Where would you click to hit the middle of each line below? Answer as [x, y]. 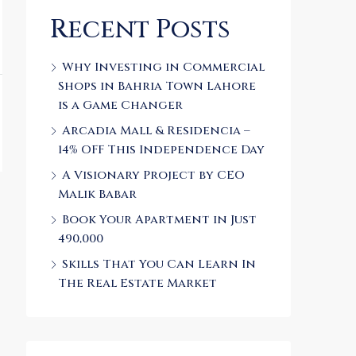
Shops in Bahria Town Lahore [157, 86]
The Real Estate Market [137, 283]
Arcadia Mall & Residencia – [156, 131]
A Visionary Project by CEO [153, 175]
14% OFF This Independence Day [161, 150]
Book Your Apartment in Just [159, 220]
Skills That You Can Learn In [159, 264]
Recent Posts [140, 30]
